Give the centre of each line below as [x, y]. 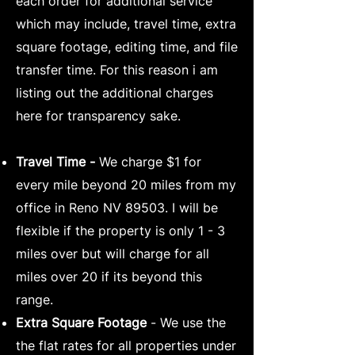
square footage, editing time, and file [127, 46]
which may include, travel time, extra [126, 23]
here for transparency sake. [98, 115]
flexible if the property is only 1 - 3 [120, 230]
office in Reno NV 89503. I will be [117, 207]
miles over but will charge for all [113, 253]
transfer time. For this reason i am [117, 69]
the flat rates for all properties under [126, 345]
